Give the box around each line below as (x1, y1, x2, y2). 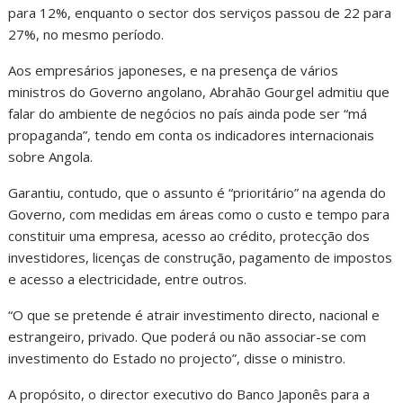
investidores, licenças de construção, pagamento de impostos (8, 247, 393, 266)
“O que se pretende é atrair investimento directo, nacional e (8, 305, 381, 324)
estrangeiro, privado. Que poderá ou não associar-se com (8, 327, 367, 345)
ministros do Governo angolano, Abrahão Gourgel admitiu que (8, 82, 390, 101)
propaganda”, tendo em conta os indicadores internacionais (8, 125, 375, 144)
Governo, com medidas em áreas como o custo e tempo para (8, 204, 390, 223)
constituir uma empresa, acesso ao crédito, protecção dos (8, 226, 371, 245)
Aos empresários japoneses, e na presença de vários (8, 60, 339, 79)
